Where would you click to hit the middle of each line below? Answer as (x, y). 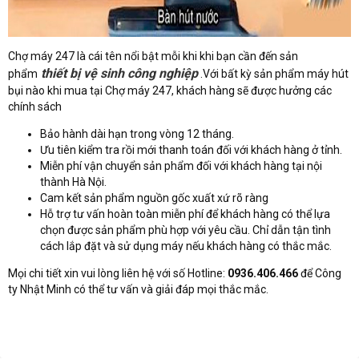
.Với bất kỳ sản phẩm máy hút (273, 74)
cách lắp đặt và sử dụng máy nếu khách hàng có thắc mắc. (186, 246)
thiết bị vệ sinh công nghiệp (118, 74)
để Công (320, 274)
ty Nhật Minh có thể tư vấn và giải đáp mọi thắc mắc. (138, 290)
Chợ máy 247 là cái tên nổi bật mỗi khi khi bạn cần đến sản (153, 56)
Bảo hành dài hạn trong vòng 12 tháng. (137, 134)
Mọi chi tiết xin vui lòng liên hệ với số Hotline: (118, 274)
